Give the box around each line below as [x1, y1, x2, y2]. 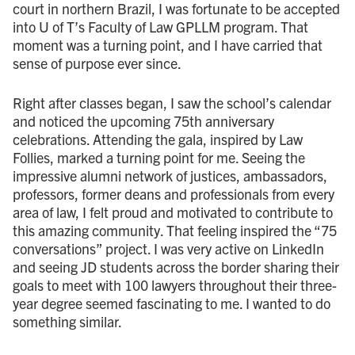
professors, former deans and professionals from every [13, 184, 334, 203]
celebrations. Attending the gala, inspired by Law [13, 129, 303, 148]
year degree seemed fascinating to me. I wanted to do [13, 293, 330, 312]
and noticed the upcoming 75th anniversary [13, 111, 274, 130]
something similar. [13, 311, 124, 330]
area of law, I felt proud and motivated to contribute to [13, 202, 333, 221]
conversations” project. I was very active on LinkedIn [13, 239, 324, 258]
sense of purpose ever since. [13, 53, 181, 72]
